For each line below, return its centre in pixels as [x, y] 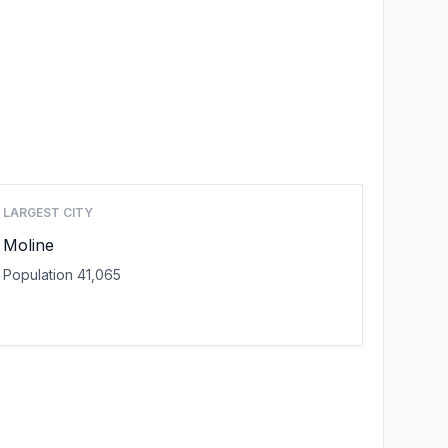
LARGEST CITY [48, 212]
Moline [29, 245]
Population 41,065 [62, 274]
